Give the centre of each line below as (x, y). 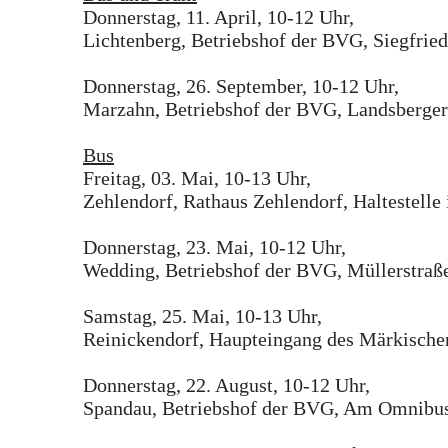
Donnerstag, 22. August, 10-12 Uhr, (226, 385)
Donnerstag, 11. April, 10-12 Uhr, (218, 17)
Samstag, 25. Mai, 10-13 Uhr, (202, 316)
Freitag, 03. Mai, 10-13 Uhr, (197, 178)
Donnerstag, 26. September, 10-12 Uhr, (241, 86)
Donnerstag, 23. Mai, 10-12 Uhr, (214, 247)
